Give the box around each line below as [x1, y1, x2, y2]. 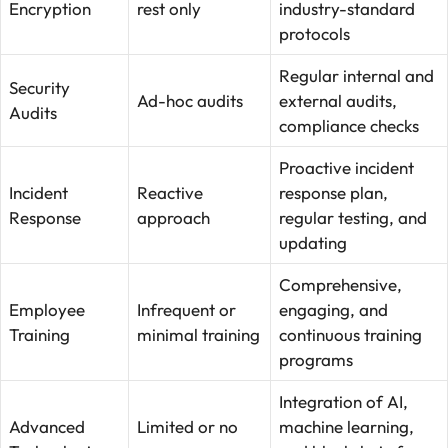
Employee [9, 298, 85, 320]
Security [9, 76, 70, 98]
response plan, [279, 181, 388, 203]
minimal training [137, 323, 260, 345]
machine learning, [279, 415, 414, 437]
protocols [279, 22, 350, 44]
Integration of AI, [279, 390, 408, 412]
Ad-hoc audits [137, 89, 243, 111]
